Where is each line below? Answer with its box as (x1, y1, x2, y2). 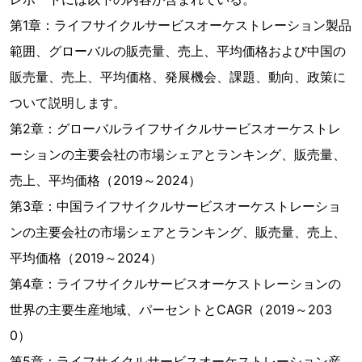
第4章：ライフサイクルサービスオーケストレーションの (10, 276, 341, 292)
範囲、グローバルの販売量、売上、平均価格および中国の (10, 43, 346, 59)
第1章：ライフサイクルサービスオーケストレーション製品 (10, 17, 351, 33)
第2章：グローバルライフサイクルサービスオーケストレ (10, 120, 341, 137)
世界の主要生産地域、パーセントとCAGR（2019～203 (10, 301, 332, 318)
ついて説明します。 (10, 95, 126, 111)
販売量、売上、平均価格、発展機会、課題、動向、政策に (10, 69, 346, 85)
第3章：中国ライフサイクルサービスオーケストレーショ (10, 198, 341, 214)
